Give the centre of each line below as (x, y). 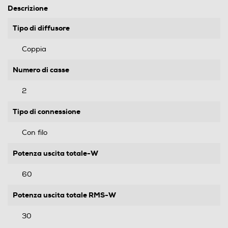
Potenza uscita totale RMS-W (64, 195)
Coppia (34, 49)
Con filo (35, 132)
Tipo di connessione (47, 111)
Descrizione (28, 8)
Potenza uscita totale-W (55, 153)
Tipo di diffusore (41, 28)
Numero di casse (41, 69)
